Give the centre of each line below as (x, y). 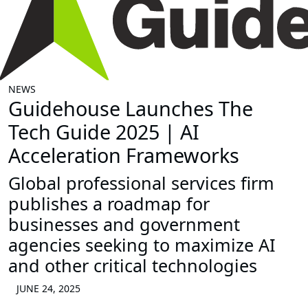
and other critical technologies (133, 266)
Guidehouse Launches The (131, 109)
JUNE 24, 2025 (48, 289)
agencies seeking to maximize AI (142, 245)
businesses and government (124, 224)
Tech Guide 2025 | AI (104, 132)
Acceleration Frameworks (124, 155)
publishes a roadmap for (109, 204)
